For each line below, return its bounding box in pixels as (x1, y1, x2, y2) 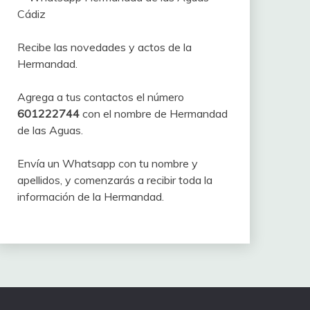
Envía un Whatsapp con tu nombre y (17, 156, 198, 171)
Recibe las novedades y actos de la (17, 40, 192, 55)
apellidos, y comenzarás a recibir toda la (17, 173, 212, 188)
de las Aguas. (17, 123, 83, 138)
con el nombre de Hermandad (79, 107, 228, 121)
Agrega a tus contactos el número (17, 90, 184, 104)
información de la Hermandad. (17, 190, 164, 204)
